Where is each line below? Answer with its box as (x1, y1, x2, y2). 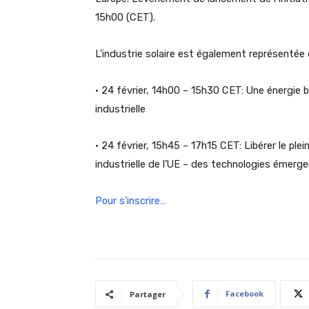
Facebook (226, 288, 263, 299)
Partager (130, 289, 166, 299)
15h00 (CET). (95, 11, 155, 23)
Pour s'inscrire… (95, 195, 166, 207)
